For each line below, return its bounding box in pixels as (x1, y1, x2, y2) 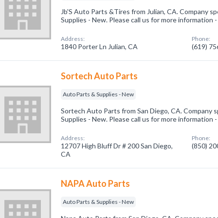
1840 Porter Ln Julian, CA (61, 42, 138, 51)
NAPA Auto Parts (61, 178, 130, 189)
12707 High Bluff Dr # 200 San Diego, (61, 142, 173, 150)
